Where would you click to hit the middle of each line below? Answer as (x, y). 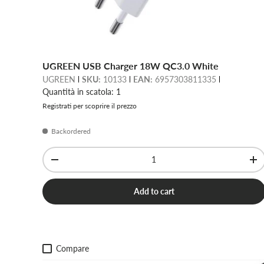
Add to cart (154, 191)
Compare (73, 248)
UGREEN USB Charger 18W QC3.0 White (131, 65)
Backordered (71, 131)
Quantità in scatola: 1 (82, 91)
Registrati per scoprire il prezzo (90, 105)
